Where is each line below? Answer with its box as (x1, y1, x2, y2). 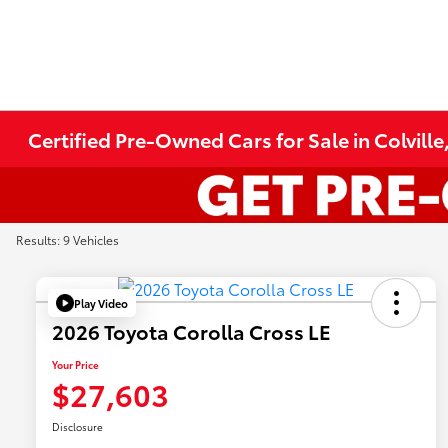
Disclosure (52, 419, 103, 435)
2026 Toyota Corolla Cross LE (52, 317, 331, 346)
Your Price (52, 357, 99, 373)
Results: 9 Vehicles (16, 231, 119, 248)
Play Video (74, 294, 128, 311)
